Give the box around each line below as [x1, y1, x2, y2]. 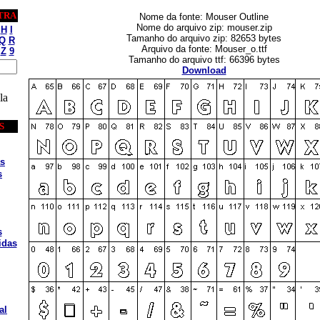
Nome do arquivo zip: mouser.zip [136, 22, 272, 33]
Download [181, 65, 226, 76]
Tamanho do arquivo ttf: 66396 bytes [128, 54, 280, 65]
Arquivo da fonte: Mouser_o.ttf [141, 44, 267, 54]
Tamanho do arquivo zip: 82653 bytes [126, 33, 281, 44]
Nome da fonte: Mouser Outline [139, 11, 269, 22]
